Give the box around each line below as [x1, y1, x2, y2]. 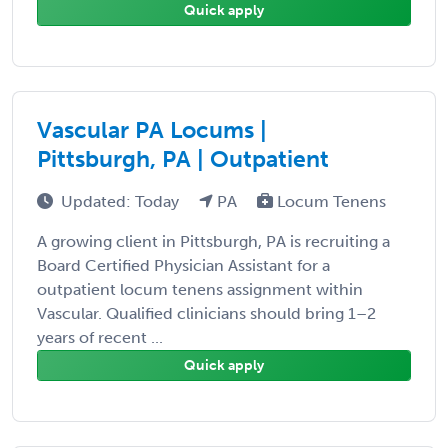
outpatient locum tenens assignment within [37, 279, 363, 299]
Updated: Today [61, 191, 183, 211]
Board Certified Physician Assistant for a [37, 255, 330, 275]
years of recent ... [37, 327, 163, 347]
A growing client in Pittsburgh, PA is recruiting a [37, 231, 390, 251]
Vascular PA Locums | [37, 115, 267, 144]
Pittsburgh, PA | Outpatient [37, 144, 329, 173]
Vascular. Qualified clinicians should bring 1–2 [37, 303, 376, 323]
